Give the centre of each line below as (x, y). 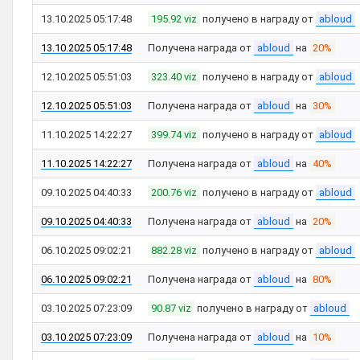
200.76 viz (174, 192)
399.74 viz (174, 135)
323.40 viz (174, 77)
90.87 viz (171, 308)
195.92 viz (174, 19)
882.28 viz (174, 250)
